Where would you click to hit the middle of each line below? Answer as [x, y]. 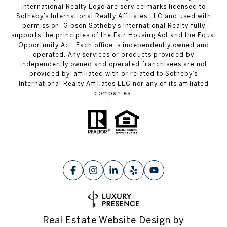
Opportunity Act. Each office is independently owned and [113, 45]
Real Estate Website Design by [113, 220]
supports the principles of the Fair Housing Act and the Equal [113, 35]
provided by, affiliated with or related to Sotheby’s [113, 73]
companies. [113, 93]
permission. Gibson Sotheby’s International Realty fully [113, 25]
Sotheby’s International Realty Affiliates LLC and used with [113, 16]
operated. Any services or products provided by [113, 54]
